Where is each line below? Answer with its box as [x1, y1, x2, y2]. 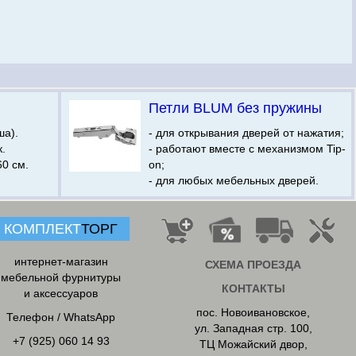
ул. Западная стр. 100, [194, 322, 312, 335]
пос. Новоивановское [196, 306, 307, 319]
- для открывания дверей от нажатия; [149, 126, 344, 139]
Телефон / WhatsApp [6, 311, 115, 323]
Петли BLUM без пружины [149, 100, 322, 116]
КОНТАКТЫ [221, 282, 285, 295]
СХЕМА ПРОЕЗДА [205, 258, 301, 271]
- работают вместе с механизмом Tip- [149, 142, 346, 155]
